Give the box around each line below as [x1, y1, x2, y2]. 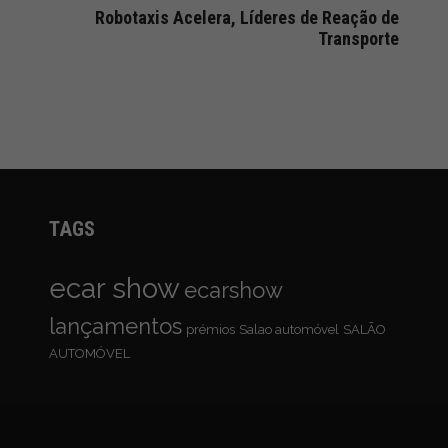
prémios [185, 322, 235, 337]
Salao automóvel [238, 322, 339, 337]
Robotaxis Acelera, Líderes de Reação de [95, 6, 399, 28]
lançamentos [48, 313, 182, 339]
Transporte [318, 27, 399, 49]
